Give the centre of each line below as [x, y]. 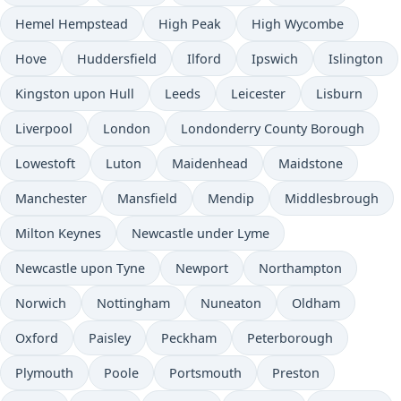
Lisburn [339, 94]
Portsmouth [205, 373]
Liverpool [44, 128]
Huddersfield [117, 59]
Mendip [231, 198]
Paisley [110, 338]
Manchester [51, 198]
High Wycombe [298, 24]
